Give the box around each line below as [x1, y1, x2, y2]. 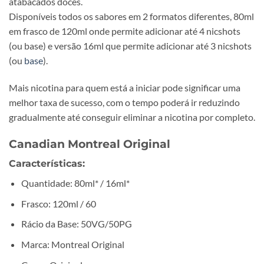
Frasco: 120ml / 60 [21, 197, 96, 209]
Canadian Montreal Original [9, 136, 170, 151]
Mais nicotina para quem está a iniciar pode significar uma [9, 81, 240, 93]
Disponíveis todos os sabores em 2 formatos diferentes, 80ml [9, 11, 254, 22]
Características [9, 158, 82, 170]
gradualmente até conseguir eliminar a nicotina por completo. [9, 111, 255, 123]
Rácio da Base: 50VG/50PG [21, 218, 132, 230]
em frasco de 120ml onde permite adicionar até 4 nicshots [9, 25, 240, 37]
